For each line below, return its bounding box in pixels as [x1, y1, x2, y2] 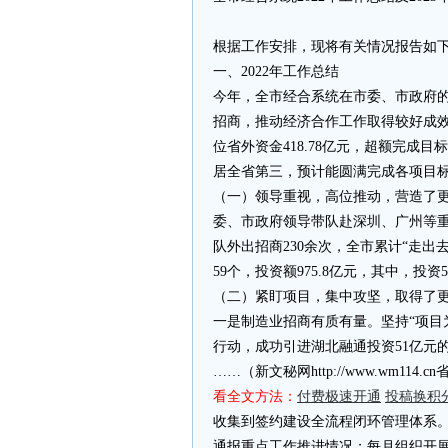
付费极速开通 [297, 389, 381, 404]
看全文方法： [213, 389, 297, 404]
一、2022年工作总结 [213, 64, 339, 79]
